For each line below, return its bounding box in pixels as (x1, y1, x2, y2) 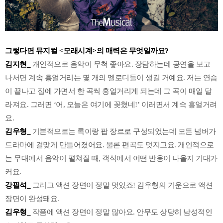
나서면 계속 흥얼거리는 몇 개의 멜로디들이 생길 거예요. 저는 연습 (5, 73, 218, 82)
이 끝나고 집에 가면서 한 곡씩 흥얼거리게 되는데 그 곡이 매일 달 (5, 87, 212, 95)
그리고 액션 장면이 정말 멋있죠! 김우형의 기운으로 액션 (30, 181, 213, 189)
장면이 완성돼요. (5, 194, 61, 203)
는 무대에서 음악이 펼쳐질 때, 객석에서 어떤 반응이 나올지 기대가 (5, 154, 218, 162)
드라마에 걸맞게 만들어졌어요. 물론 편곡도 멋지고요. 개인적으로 (5, 140, 214, 149)
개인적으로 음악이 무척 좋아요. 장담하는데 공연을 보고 (30, 60, 211, 68)
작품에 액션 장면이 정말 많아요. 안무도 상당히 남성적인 (32, 208, 212, 216)
